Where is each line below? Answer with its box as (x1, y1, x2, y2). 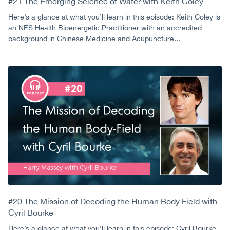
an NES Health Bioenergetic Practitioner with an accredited (8, 23, 202, 32)
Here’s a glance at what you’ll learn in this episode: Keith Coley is (8, 12, 220, 21)
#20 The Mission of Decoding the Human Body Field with (8, 196, 217, 206)
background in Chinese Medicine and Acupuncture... (8, 34, 180, 43)
